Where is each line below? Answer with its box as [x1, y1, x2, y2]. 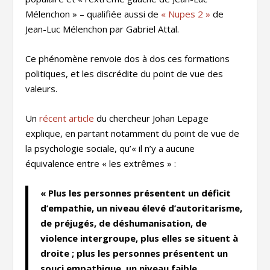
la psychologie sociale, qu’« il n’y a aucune [25, 142, 195, 155]
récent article [39, 112, 95, 125]
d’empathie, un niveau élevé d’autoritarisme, [40, 202, 243, 215]
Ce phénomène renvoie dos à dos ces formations [25, 52, 230, 65]
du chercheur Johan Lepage [94, 112, 209, 125]
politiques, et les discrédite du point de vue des [25, 67, 224, 80]
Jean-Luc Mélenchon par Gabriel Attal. [25, 23, 180, 36]
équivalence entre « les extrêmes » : [25, 157, 177, 170]
